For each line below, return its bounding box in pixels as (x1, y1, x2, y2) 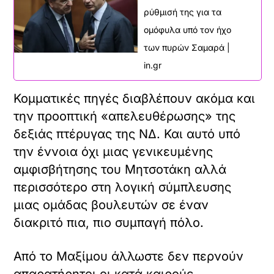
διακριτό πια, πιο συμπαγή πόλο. (13, 215, 204, 230)
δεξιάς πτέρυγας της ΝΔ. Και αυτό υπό (13, 126, 241, 141)
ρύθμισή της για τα (144, 6, 221, 17)
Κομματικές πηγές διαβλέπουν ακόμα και (13, 91, 256, 106)
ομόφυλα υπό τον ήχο (144, 24, 231, 35)
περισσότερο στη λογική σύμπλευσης (13, 179, 232, 194)
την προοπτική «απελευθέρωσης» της (13, 108, 236, 124)
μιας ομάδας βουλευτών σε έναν (13, 197, 209, 212)
